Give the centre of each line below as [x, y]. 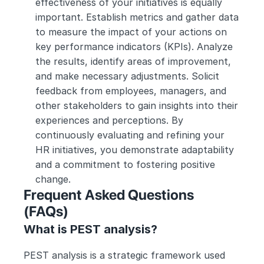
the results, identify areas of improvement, [133, 61]
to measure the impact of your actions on [131, 32]
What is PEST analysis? [90, 229]
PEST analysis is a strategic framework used [124, 255]
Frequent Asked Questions [109, 195]
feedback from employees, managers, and [131, 91]
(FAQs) [47, 211]
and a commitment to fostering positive [125, 164]
